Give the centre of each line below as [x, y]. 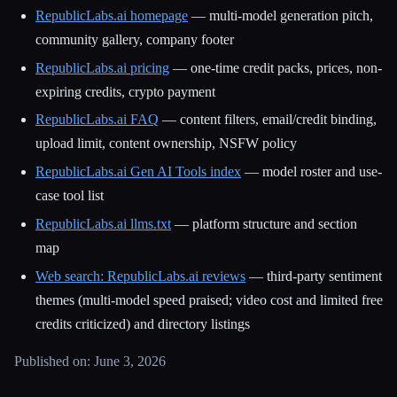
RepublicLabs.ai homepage [112, 15]
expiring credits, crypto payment [125, 91]
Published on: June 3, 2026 [90, 362]
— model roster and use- [311, 172]
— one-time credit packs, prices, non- [276, 67]
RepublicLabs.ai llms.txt [103, 224]
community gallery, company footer [135, 39]
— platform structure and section [264, 224]
